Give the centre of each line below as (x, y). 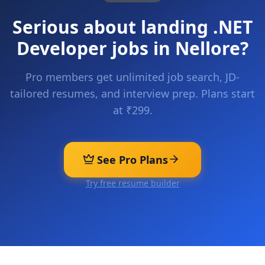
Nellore (208, 48)
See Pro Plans (132, 160)
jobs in (141, 48)
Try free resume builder (132, 183)
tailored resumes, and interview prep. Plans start (132, 93)
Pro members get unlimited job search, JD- (132, 77)
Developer (62, 48)
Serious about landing (113, 27)
